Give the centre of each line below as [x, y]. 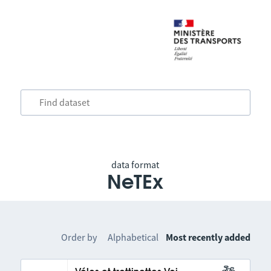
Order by [79, 237]
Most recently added [208, 237]
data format [135, 165]
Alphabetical [133, 237]
